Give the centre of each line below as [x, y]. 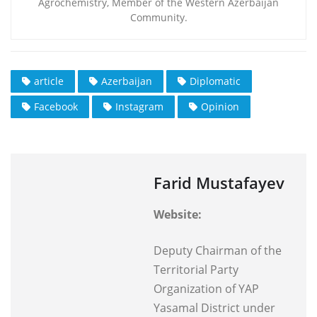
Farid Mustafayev [219, 182]
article [49, 81]
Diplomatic [215, 81]
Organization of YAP [206, 288]
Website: [178, 214]
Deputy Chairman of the [218, 250]
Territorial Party [196, 269]
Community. [158, 18]
